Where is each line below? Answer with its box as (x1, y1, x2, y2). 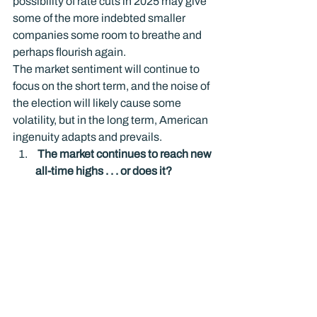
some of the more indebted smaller (13, 12, 188, 24)
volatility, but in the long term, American (13, 114, 210, 126)
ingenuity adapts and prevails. (13, 131, 162, 143)
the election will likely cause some (13, 97, 183, 109)
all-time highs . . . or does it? (35, 165, 174, 177)
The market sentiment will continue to (13, 63, 202, 75)
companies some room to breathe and (13, 29, 204, 41)
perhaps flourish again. (13, 46, 126, 58)
